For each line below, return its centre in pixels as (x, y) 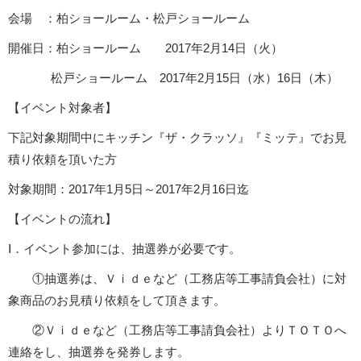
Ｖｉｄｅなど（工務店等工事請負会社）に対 (226, 279)
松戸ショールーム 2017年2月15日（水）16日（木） (195, 78)
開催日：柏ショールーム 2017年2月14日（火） (145, 48)
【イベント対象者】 (62, 108)
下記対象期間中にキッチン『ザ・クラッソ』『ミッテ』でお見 (177, 138)
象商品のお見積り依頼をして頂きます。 (117, 301)
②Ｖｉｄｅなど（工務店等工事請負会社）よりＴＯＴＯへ (177, 330)
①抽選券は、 (68, 279)
